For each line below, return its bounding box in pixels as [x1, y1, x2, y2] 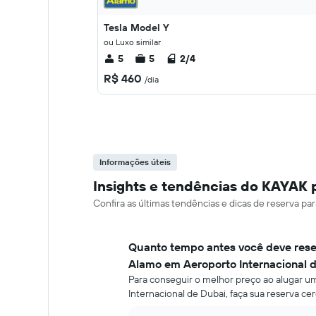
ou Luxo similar [104, 37, 161, 47]
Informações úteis [99, 157, 171, 167]
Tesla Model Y [104, 21, 169, 34]
